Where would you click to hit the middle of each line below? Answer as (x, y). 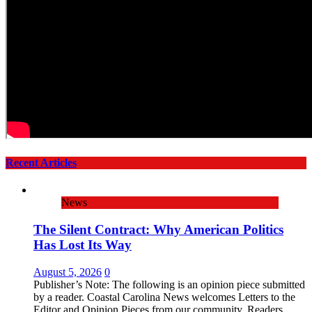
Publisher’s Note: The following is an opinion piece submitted (169, 284)
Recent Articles (41, 162)
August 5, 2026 (68, 272)
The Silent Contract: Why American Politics (158, 229)
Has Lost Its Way (83, 244)
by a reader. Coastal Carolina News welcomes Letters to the (164, 297)
